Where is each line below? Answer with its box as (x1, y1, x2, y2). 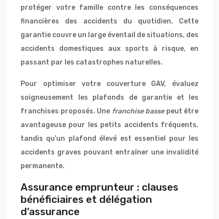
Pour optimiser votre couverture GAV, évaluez (21, 80, 198, 88)
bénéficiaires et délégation (21, 193, 152, 205)
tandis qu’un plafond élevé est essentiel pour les (21, 134, 198, 143)
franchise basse (111, 107, 166, 115)
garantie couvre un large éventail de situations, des (21, 31, 198, 39)
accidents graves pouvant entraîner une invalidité (21, 148, 198, 156)
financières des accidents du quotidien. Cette (21, 17, 198, 25)
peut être (166, 107, 198, 115)
